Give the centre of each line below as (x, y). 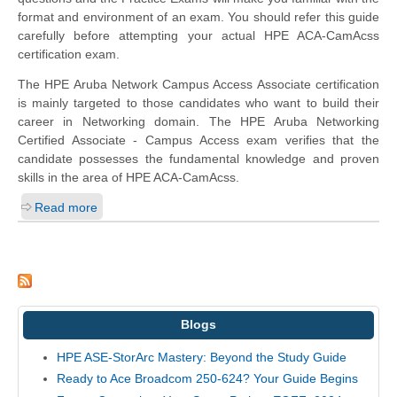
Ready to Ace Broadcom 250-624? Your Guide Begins (207, 379)
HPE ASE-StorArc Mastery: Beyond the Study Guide (201, 357)
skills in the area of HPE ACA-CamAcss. (128, 177)
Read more (66, 207)
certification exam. (69, 54)
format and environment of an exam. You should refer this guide (198, 16)
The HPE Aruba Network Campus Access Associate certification (198, 84)
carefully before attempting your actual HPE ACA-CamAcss (198, 35)
